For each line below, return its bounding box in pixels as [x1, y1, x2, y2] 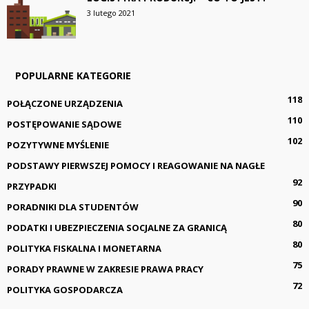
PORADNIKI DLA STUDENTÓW [7, 200, 139, 213]
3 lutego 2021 [87, 7, 135, 18]
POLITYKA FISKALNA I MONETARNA [7, 241, 161, 255]
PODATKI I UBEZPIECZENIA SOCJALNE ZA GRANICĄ [7, 221, 227, 234]
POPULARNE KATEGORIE [15, 68, 131, 82]
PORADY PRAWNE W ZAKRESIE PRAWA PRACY [7, 262, 203, 275]
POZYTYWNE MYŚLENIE [7, 138, 109, 151]
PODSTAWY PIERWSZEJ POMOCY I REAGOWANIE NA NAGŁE [7, 159, 265, 172]
